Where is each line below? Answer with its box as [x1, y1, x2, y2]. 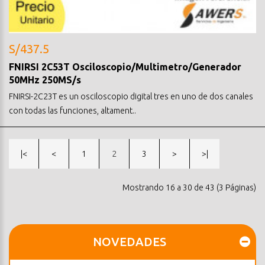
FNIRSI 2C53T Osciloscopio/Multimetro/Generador [9, 61, 241, 72]
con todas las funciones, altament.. [9, 105, 136, 115]
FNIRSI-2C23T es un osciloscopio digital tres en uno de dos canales [9, 91, 253, 101]
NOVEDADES [93, 234, 166, 248]
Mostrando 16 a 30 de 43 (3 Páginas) [122, 182, 256, 192]
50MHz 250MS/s [9, 74, 81, 85]
